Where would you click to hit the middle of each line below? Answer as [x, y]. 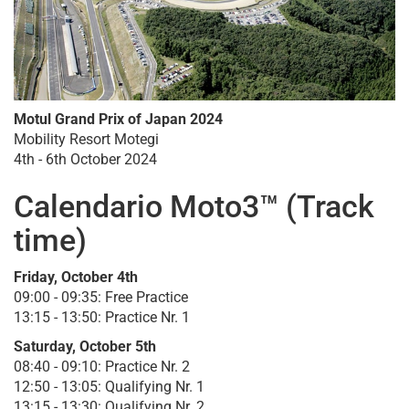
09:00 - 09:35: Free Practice [101, 298]
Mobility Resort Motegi [86, 140]
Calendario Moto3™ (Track [194, 207]
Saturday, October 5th [85, 347]
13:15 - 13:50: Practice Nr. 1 [102, 318]
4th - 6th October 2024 [85, 160]
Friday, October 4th [76, 278]
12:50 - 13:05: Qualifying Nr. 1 [109, 387]
